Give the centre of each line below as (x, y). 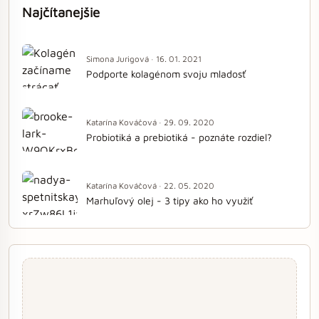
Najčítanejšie (61, 12)
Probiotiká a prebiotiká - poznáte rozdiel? (179, 137)
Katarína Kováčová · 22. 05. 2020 (150, 186)
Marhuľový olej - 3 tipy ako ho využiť (169, 201)
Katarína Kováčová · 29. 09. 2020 (150, 122)
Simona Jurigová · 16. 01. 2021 (144, 59)
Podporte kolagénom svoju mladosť (166, 74)
